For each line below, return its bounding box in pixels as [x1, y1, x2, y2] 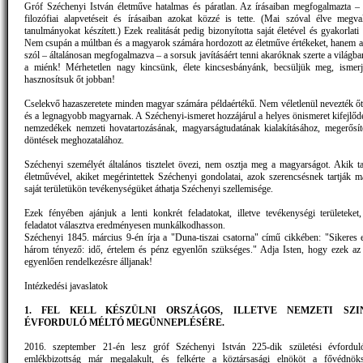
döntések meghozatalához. [24, 134, 124, 146]
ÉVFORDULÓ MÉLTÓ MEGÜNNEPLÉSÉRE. [24, 316, 224, 328]
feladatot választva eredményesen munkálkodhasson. [24, 219, 228, 231]
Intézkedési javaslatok [24, 280, 108, 292]
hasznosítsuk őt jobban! [24, 73, 115, 85]
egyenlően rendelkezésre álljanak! [24, 255, 152, 267]
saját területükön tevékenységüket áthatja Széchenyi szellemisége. [24, 182, 273, 194]
